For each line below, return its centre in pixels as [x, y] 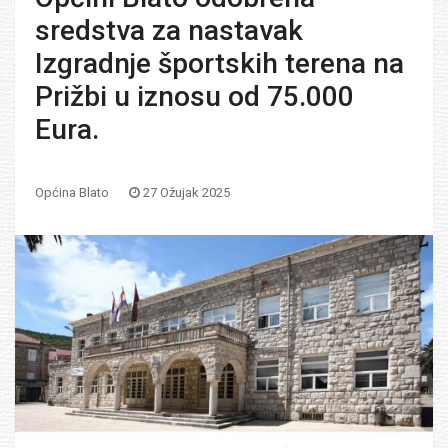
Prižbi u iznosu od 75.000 [194, 96]
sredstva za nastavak [169, 30]
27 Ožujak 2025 [186, 192]
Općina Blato [72, 192]
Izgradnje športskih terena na [219, 63]
